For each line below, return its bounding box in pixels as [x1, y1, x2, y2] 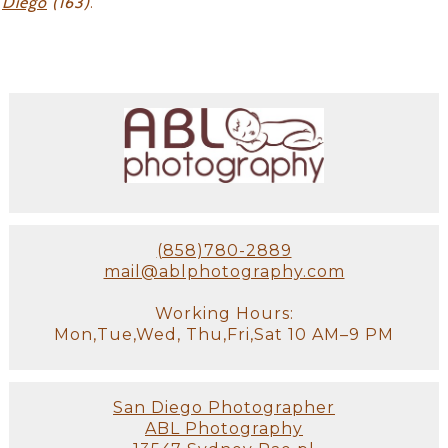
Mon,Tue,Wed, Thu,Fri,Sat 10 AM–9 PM [54, 325, 394, 345]
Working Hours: [154, 304, 294, 324]
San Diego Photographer [113, 398, 335, 418]
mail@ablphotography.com [103, 262, 345, 282]
